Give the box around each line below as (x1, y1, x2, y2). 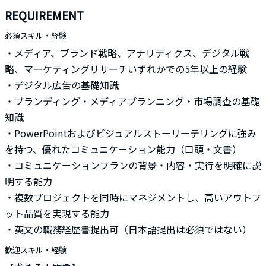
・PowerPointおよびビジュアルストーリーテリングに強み (4, 126, 256, 140)
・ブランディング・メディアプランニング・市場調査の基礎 (4, 94, 260, 108)
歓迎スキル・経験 (4, 244, 66, 255)
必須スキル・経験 (4, 30, 66, 41)
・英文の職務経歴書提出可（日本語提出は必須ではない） (4, 222, 252, 236)
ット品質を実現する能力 (4, 206, 109, 220)
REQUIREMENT (4, 7, 84, 23)
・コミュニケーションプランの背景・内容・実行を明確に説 (4, 158, 261, 172)
